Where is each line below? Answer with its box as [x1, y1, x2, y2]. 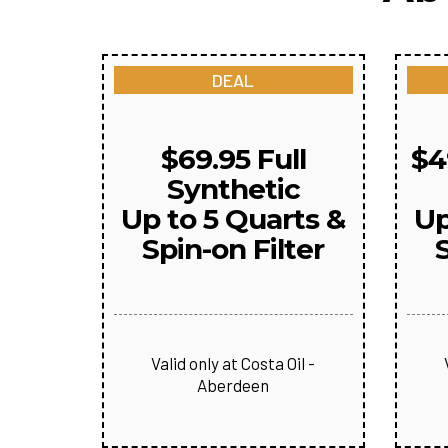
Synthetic [166, 172, 300, 206]
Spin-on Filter [142, 232, 325, 266]
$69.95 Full [160, 142, 306, 176]
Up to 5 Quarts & [121, 202, 346, 236]
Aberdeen [197, 375, 270, 395]
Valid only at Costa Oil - [151, 353, 316, 373]
